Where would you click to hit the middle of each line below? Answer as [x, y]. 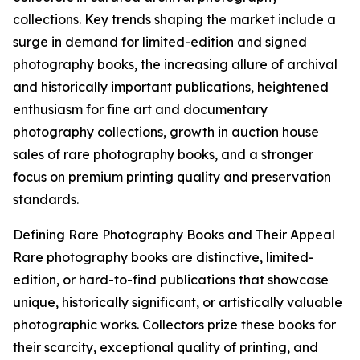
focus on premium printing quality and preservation [172, 177]
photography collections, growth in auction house [166, 132]
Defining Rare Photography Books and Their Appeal [174, 235]
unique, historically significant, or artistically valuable [178, 303]
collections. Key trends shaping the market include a [174, 20]
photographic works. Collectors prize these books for [174, 325]
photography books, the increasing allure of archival [175, 65]
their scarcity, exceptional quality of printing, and [166, 348]
